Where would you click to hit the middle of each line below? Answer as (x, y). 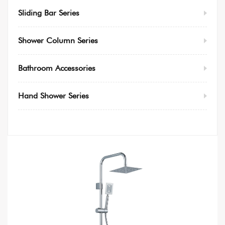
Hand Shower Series (53, 96)
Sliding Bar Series (49, 13)
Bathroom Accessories (57, 68)
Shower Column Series (58, 41)
